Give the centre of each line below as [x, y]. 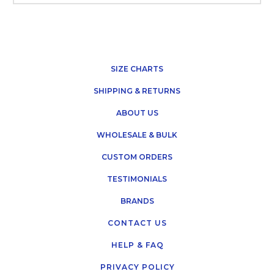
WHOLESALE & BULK [137, 135]
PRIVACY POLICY [137, 267]
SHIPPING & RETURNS [137, 91]
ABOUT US [137, 113]
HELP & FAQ [137, 245]
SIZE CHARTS [137, 69]
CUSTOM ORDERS [137, 157]
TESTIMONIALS [137, 179]
